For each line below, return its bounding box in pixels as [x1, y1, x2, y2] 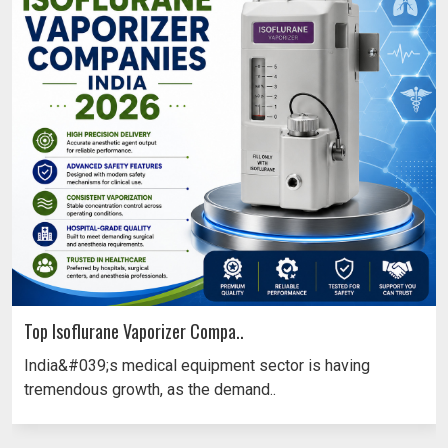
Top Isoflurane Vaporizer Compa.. [24, 317, 244, 344]
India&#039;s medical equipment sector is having [24, 355, 370, 375]
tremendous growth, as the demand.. [24, 379, 276, 399]
